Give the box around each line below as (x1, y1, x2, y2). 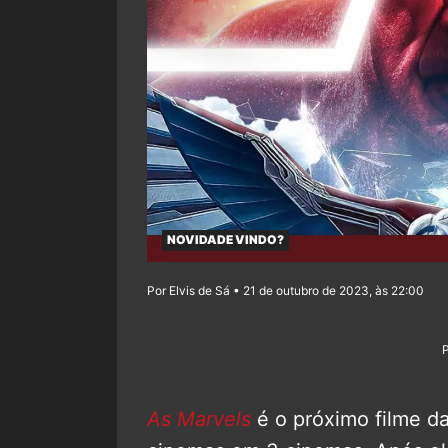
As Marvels (147, 406, 251, 431)
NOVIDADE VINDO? (167, 232, 284, 248)
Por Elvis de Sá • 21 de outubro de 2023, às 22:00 (147, 283, 424, 299)
